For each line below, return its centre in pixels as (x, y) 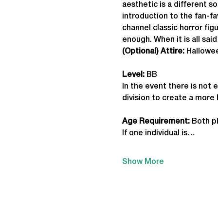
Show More (143, 162)
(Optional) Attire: (153, 52)
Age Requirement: (157, 122)
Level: (133, 75)
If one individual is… (158, 133)
